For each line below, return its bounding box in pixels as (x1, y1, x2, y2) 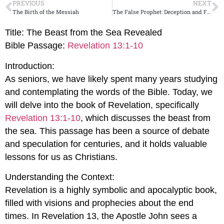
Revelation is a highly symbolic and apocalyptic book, (5, 184, 217, 195)
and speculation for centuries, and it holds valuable (5, 138, 207, 149)
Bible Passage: (5, 40, 67, 51)
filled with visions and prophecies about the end (5, 197, 193, 208)
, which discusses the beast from (80, 112, 210, 123)
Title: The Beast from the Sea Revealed (5, 27, 162, 38)
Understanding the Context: (5, 171, 114, 182)
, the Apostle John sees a (96, 210, 197, 221)
